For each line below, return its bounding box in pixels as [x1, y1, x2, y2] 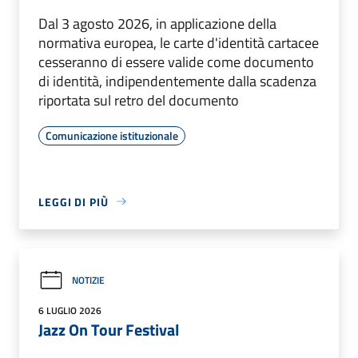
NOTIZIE [72, 272, 105, 288]
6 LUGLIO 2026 [38, 302, 101, 318]
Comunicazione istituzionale [46, 126, 178, 144]
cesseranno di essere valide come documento [38, 50, 314, 73]
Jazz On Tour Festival [38, 316, 179, 342]
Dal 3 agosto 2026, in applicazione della [38, 12, 276, 34]
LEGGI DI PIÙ [38, 193, 109, 210]
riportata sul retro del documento [38, 89, 239, 111]
